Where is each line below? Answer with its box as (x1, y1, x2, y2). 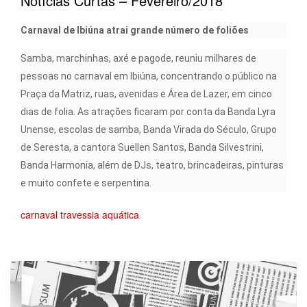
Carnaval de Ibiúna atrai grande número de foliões (21, 24, 249, 36)
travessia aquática (60, 207, 139, 221)
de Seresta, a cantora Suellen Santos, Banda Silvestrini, (21, 141, 264, 153)
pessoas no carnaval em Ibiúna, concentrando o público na (21, 70, 277, 82)
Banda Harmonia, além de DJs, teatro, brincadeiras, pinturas (21, 159, 284, 171)
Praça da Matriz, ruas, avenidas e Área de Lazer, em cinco (21, 88, 272, 99)
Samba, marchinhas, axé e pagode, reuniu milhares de (21, 52, 256, 64)
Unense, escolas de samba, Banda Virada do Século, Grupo (21, 123, 277, 135)
